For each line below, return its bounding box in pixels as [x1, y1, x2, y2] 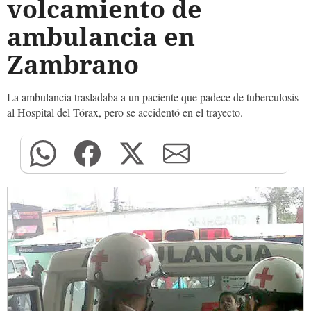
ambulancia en [7, 19, 195, 53]
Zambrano [7, 47, 139, 81]
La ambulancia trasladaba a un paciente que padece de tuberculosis [7, 90, 299, 104]
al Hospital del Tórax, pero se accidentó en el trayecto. [7, 105, 243, 119]
